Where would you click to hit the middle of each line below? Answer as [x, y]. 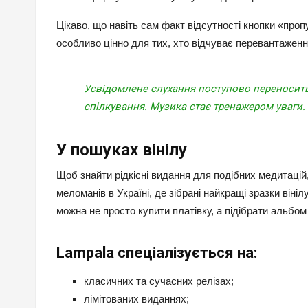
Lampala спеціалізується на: [157, 253]
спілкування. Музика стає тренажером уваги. [194, 107]
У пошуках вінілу [122, 150]
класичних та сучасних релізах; [159, 281]
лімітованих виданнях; [136, 299]
